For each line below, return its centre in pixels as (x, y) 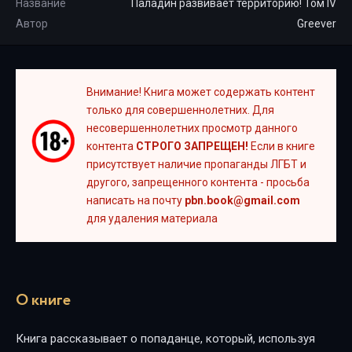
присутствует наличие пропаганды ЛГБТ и (196, 164)
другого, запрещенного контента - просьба (198, 182)
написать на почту (136, 200)
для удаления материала (152, 218)
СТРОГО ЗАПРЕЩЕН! (192, 146)
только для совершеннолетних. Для (180, 110)
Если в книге (282, 146)
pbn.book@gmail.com (242, 200)
